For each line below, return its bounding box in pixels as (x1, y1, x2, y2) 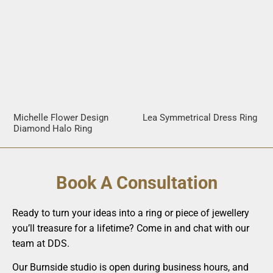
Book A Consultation (55, 172, 218, 193)
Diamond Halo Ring (13, 122, 93, 134)
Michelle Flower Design (13, 112, 109, 123)
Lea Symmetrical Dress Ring (143, 112, 257, 123)
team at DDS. (12, 237, 69, 249)
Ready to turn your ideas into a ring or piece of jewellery (12, 207, 249, 219)
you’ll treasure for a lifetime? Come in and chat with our (12, 222, 249, 234)
